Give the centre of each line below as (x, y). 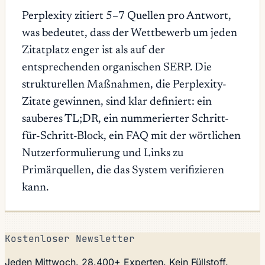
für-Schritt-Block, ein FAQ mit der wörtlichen (131, 136)
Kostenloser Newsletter (70, 238)
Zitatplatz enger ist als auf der (93, 50)
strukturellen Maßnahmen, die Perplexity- (124, 85)
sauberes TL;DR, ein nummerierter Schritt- (125, 119)
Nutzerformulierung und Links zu (103, 153)
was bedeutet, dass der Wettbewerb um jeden (130, 33)
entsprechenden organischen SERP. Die (117, 67)
